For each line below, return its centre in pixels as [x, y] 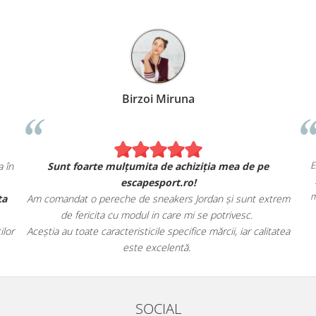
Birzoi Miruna [158, 98]
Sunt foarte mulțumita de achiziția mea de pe [158, 166]
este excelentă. [158, 247]
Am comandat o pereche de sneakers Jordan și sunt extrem [158, 198]
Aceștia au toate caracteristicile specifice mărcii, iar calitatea [158, 231]
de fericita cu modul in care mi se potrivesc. [158, 214]
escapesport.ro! [158, 182]
